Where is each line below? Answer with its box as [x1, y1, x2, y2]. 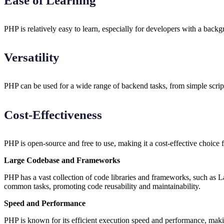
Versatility [4, 50, 59, 64]
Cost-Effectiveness [4, 107, 102, 121]
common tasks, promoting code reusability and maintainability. [4, 181, 200, 190]
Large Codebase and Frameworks [4, 155, 120, 164]
